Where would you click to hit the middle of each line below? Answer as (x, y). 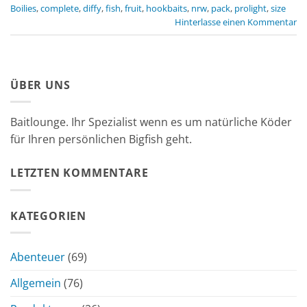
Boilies (23, 8)
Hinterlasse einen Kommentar (236, 22)
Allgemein (36, 283)
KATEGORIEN (48, 216)
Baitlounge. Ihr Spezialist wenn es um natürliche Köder (151, 122)
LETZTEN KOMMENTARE (79, 173)
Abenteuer (38, 257)
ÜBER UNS (40, 85)
